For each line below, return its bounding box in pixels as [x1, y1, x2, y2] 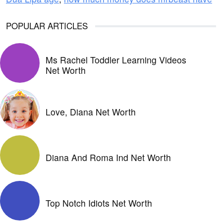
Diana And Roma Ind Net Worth [46, 151, 171, 164]
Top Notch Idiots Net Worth [46, 197, 152, 210]
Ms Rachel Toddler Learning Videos [46, 53, 186, 66]
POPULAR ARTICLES [6, 19, 88, 32]
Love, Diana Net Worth [46, 106, 136, 118]
